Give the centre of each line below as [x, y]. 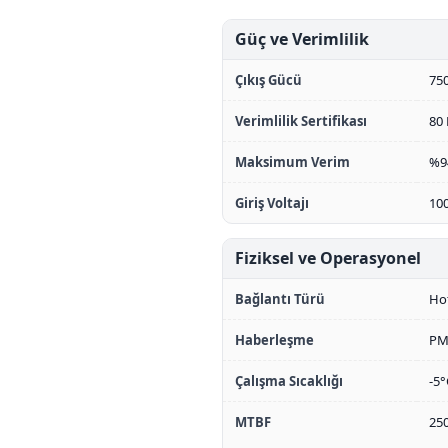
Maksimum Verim [292, 162]
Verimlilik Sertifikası [301, 121]
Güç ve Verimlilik [302, 39]
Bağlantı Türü [280, 299]
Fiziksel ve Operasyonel [328, 258]
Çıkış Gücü [268, 80]
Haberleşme [274, 340]
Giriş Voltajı [272, 203]
